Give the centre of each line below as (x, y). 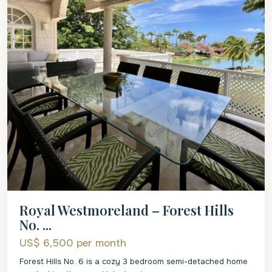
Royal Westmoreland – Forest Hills (127, 210)
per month (101, 243)
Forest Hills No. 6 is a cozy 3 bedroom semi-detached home (134, 261)
